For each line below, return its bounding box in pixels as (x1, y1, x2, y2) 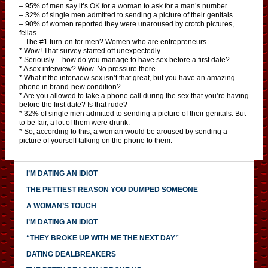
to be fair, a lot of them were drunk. (19, 118, 130, 127)
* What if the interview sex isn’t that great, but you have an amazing (19, 73, 235, 82)
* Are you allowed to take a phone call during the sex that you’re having (19, 91, 249, 100)
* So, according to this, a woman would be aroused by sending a (19, 127, 227, 136)
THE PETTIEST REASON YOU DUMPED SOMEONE (26, 185, 198, 194)
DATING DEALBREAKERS (26, 249, 116, 258)
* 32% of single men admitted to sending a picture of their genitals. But (19, 109, 246, 118)
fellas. (19, 28, 38, 37)
